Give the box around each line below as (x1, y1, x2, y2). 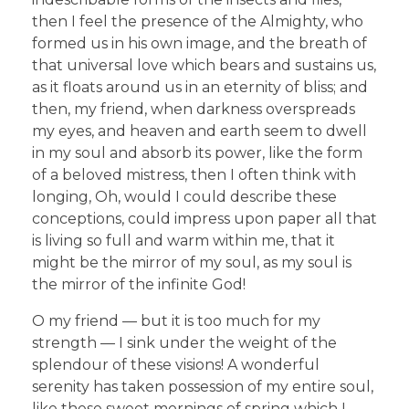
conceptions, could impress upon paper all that (32, 210, 377, 228)
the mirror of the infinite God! (32, 276, 246, 294)
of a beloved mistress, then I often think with (32, 166, 356, 184)
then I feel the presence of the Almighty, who (32, 13, 363, 31)
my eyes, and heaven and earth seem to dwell (32, 122, 367, 141)
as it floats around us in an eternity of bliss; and (32, 79, 368, 97)
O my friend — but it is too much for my (32, 312, 320, 330)
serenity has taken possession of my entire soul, (32, 378, 373, 396)
